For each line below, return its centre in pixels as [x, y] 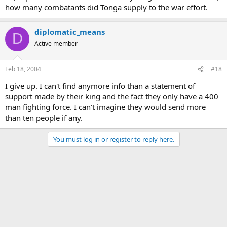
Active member [56, 43]
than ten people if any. [44, 118]
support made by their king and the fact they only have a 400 [112, 96]
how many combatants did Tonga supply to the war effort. [106, 7]
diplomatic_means [70, 32]
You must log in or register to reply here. [113, 139]
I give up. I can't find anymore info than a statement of [100, 86]
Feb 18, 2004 [23, 69]
